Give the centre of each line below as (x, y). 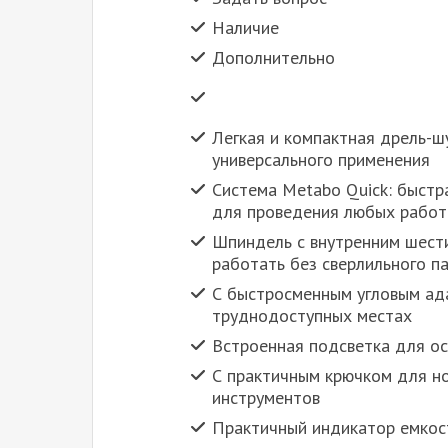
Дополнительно (273, 58)
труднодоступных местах (312, 316)
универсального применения (321, 160)
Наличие (245, 28)
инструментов (266, 398)
